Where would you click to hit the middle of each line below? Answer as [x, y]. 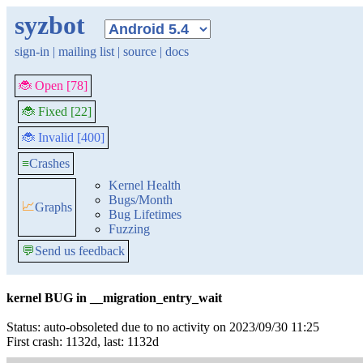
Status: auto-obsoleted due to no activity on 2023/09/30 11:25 [163, 327]
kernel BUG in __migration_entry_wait [114, 298]
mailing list [86, 51]
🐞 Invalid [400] [63, 137]
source [140, 51]
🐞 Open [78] [53, 85]
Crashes [49, 163]
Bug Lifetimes [145, 214]
